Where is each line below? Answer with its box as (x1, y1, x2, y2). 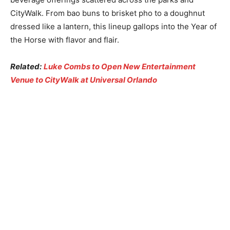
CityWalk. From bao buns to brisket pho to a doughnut (10, 8, 205, 18)
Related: (10, 62, 42, 71)
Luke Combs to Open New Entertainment (44, 62, 196, 71)
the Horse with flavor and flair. (10, 35, 119, 45)
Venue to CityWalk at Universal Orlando (10, 75, 157, 85)
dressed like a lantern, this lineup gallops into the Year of (10, 22, 217, 31)
